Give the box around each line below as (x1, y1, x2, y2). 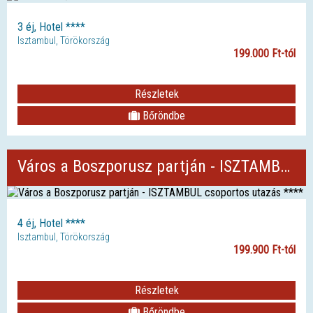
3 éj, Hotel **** (17, 20, 85, 34)
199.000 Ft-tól (233, 46, 296, 60)
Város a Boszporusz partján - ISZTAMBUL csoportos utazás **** (280, 156, 290, 176)
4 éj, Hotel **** (17, 216, 85, 230)
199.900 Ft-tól (233, 242, 296, 256)
